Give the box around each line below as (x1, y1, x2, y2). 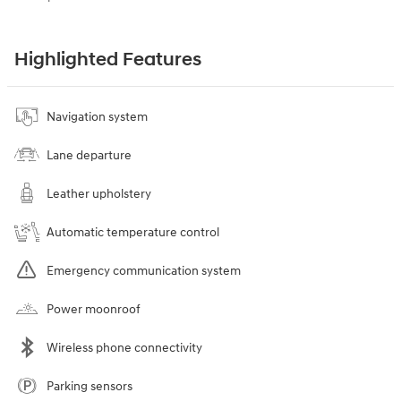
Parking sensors (47, 378, 132, 394)
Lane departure (47, 147, 132, 163)
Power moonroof (47, 301, 141, 317)
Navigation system (47, 108, 148, 124)
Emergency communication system (47, 262, 241, 278)
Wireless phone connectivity (47, 339, 202, 355)
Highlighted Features (14, 47, 201, 72)
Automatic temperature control (47, 224, 219, 240)
